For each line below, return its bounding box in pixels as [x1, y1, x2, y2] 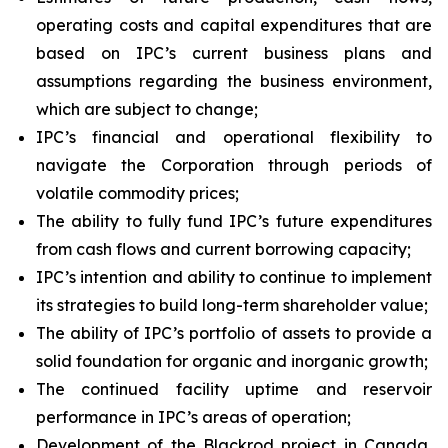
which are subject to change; [36, 99, 258, 119]
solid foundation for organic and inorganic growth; [36, 351, 428, 371]
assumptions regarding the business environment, [36, 71, 432, 91]
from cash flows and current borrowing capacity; [36, 239, 411, 259]
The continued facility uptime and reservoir [36, 379, 432, 399]
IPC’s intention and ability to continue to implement [36, 267, 432, 287]
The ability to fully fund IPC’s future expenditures [36, 211, 432, 231]
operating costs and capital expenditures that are [36, 15, 432, 35]
